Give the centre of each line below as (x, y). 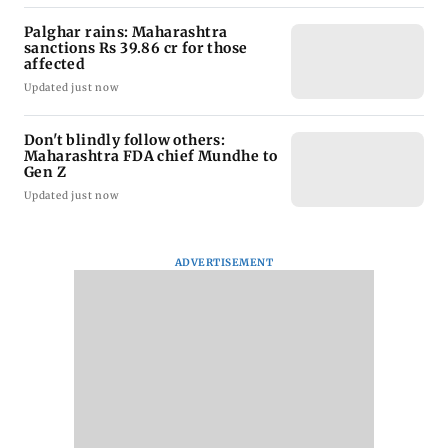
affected (55, 64)
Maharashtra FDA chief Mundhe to (151, 156)
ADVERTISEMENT (224, 263)
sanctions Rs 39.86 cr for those (136, 48)
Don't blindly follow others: (125, 140)
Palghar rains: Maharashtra (126, 32)
